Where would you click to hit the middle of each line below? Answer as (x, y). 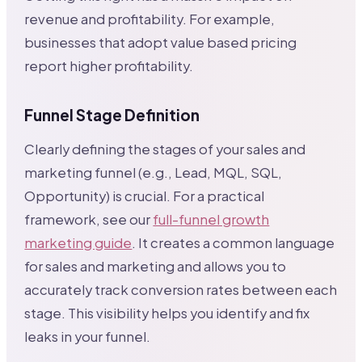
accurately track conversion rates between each (181, 289)
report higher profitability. (109, 65)
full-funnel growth (211, 219)
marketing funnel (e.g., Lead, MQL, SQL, (154, 172)
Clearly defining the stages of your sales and (165, 149)
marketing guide (78, 242)
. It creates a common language (234, 242)
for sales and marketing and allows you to (156, 266)
